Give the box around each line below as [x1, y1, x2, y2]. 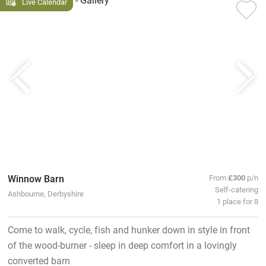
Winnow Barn [7, 172, 64, 185]
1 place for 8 [217, 195, 259, 206]
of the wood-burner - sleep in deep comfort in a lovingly [7, 238, 237, 251]
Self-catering [215, 183, 259, 194]
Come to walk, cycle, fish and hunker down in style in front [7, 223, 250, 236]
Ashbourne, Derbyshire [7, 188, 84, 198]
